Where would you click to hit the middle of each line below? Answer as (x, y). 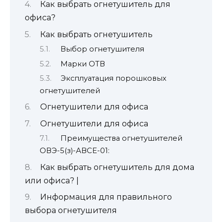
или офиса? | (52, 180)
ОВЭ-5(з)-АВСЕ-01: (75, 151)
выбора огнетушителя (71, 211)
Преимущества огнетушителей (121, 139)
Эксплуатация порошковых (113, 79)
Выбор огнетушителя (102, 49)
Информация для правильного (106, 197)
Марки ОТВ (83, 64)
